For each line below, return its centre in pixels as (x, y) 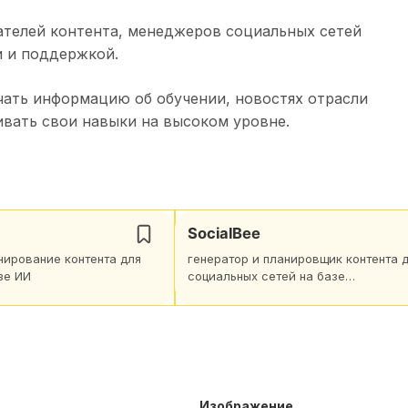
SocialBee (224, 233)
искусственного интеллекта (270, 293)
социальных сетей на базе (266, 276)
